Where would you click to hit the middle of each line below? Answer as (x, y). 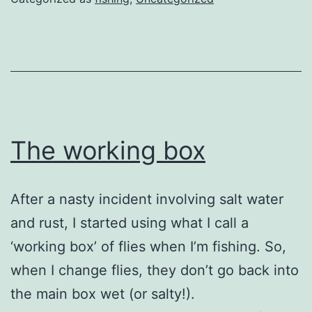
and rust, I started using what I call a (130, 223)
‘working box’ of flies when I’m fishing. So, (148, 247)
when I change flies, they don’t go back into (155, 271)
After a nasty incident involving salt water (147, 200)
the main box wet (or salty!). (103, 294)
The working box (108, 151)
